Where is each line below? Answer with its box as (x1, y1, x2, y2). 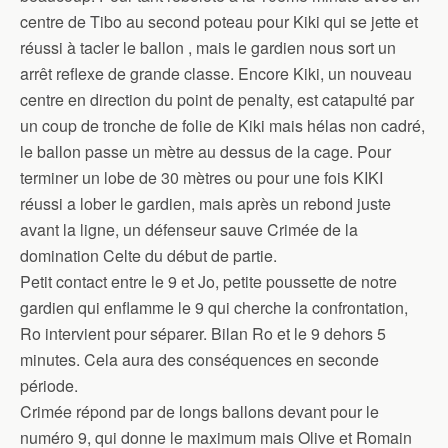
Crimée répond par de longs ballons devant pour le (20, 400, 379, 423)
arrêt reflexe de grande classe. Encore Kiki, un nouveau (20, 62, 412, 85)
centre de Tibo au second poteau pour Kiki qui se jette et (20, 10, 418, 33)
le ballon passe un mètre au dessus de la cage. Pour (20, 140, 391, 163)
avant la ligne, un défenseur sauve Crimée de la (20, 218, 358, 241)
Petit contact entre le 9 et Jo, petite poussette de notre (20, 270, 397, 293)
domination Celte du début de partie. (20, 244, 277, 267)
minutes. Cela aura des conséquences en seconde (20, 348, 379, 371)
